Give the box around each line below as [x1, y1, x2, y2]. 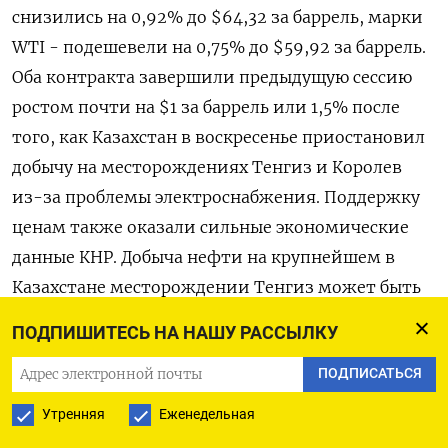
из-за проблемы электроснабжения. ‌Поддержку [12, 187, 420, 207]
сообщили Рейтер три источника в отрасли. [12, 337, 385, 357]
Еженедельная [159, 405, 255, 423]
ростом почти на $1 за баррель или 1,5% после [12, 97, 400, 117]
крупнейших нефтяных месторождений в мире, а [12, 421, 436, 441]
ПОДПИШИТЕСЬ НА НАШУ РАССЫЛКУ [12, 322, 338, 343]
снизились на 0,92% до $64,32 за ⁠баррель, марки [12, 7, 423, 27]
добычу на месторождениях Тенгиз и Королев [12, 157, 402, 177]
